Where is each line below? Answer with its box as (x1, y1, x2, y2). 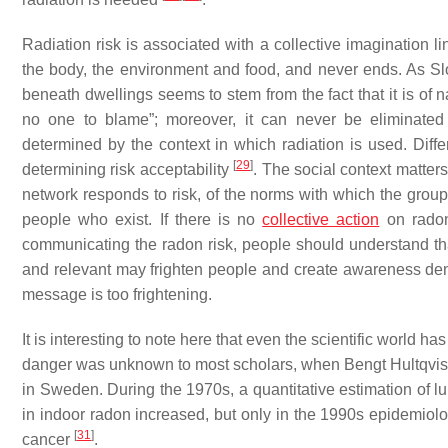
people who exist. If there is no (22, 211, 263, 228)
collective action (262, 211, 380, 228)
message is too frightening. (22, 286, 212, 303)
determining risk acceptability (22, 161, 234, 178)
